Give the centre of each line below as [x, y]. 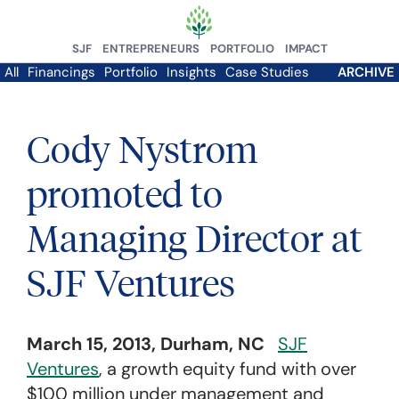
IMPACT [306, 49]
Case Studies [267, 72]
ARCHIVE [366, 72]
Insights [191, 72]
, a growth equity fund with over [228, 369]
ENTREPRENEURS [151, 49]
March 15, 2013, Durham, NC [148, 344]
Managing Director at [195, 237]
